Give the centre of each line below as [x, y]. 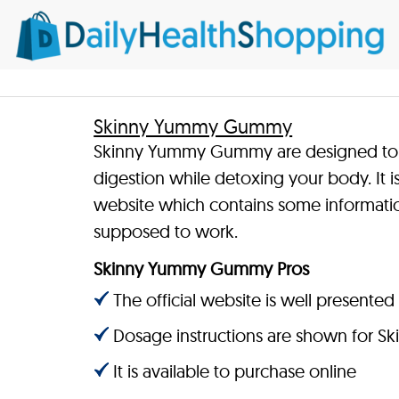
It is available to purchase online [235, 370]
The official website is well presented [254, 299]
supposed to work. [166, 231]
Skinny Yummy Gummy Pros [202, 268]
